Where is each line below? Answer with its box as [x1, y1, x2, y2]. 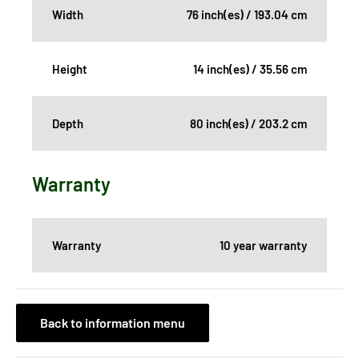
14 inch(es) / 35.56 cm [193, 62, 307, 77]
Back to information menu [40, 315, 185, 331]
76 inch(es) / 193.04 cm [187, 7, 307, 22]
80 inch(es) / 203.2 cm [190, 116, 307, 131]
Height [52, 62, 87, 77]
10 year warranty [220, 238, 307, 253]
